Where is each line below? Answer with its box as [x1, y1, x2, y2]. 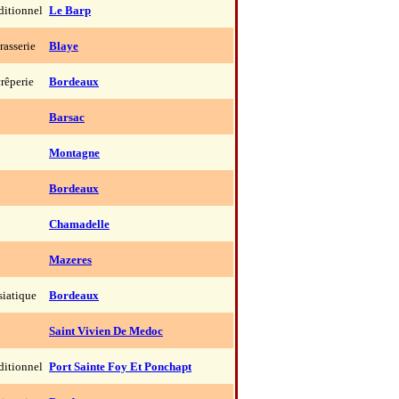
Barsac [49, 110, 85, 124]
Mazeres [49, 253, 92, 266]
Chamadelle [49, 217, 110, 231]
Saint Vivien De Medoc [49, 324, 163, 338]
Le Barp [49, 4, 91, 17]
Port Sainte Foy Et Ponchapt [49, 360, 191, 373]
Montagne [49, 146, 100, 159]
